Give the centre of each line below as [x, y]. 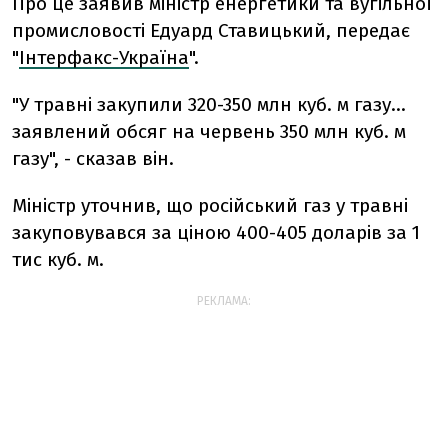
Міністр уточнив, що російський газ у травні [210, 205]
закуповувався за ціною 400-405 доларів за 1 [216, 232]
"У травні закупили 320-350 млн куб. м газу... [209, 104]
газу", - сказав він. [93, 158]
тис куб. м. [58, 259]
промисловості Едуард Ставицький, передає [211, 30]
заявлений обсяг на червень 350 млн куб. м [209, 131]
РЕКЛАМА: [224, 301]
